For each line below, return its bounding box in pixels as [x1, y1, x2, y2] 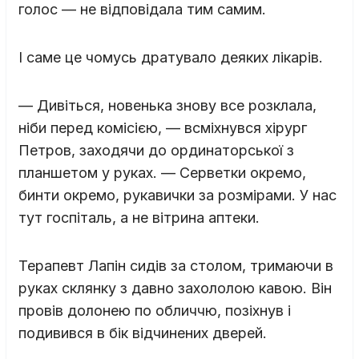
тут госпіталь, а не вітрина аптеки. [18, 208, 260, 226]
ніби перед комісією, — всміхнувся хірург [18, 119, 307, 136]
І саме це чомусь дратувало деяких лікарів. [18, 48, 323, 66]
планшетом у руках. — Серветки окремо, [18, 163, 306, 181]
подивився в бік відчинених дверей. [18, 324, 267, 341]
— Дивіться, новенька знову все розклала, [18, 96, 317, 114]
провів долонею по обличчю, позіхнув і [18, 301, 291, 319]
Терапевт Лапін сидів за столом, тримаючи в [18, 256, 333, 274]
